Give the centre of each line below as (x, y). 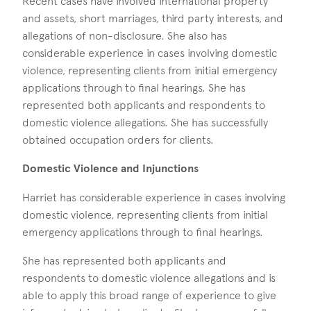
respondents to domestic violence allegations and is (149, 278)
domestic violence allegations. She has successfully (145, 122)
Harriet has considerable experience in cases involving (154, 197)
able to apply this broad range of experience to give (149, 295)
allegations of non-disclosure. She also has (125, 35)
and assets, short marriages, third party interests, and (153, 18)
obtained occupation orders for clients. (118, 140)
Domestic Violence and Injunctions (110, 168)
